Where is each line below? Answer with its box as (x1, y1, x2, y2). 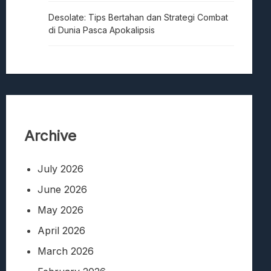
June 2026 (38, 183, 87, 196)
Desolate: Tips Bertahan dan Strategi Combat (48, 11, 228, 22)
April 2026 (38, 224, 85, 237)
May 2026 (38, 204, 83, 217)
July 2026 (38, 163, 83, 175)
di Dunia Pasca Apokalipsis (48, 24, 155, 35)
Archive (24, 126, 76, 145)
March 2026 (38, 245, 94, 258)
